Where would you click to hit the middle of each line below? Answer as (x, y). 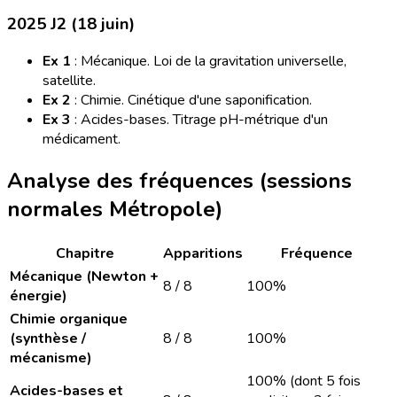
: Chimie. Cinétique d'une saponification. (191, 101)
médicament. (82, 140)
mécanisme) (51, 358)
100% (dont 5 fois (304, 381)
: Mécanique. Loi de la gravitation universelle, (209, 62)
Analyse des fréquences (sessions (179, 181)
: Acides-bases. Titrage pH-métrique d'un (199, 120)
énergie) (39, 296)
